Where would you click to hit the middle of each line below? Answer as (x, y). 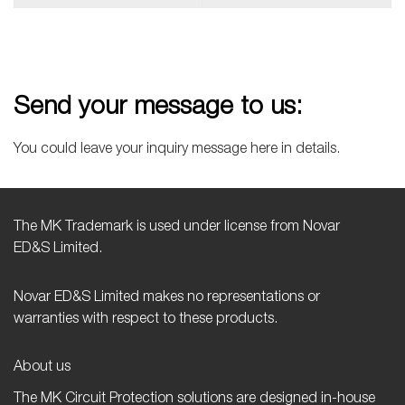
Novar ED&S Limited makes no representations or (167, 299)
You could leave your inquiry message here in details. (177, 150)
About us (42, 368)
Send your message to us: (158, 108)
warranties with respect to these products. (146, 320)
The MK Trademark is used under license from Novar (177, 228)
